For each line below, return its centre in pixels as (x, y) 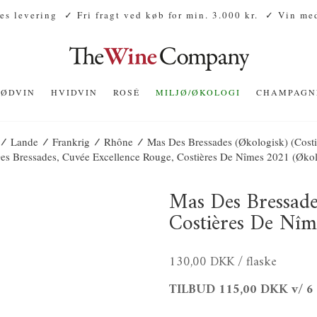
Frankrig (71, 142)
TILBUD (192, 290)
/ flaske (257, 262)
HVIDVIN (74, 92)
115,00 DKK (253, 290)
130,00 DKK (202, 262)
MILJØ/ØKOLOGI (198, 92)
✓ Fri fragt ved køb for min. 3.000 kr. (161, 15)
